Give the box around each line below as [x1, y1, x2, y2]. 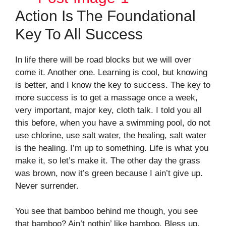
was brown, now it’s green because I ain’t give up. [15, 168, 203, 178]
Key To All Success [15, 25, 143, 42]
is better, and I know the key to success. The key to [15, 80, 210, 90]
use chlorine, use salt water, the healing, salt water [15, 130, 206, 140]
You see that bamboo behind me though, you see [15, 206, 198, 216]
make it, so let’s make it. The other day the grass [15, 155, 200, 165]
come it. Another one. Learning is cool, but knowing [15, 67, 207, 77]
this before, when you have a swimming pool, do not [15, 118, 210, 128]
